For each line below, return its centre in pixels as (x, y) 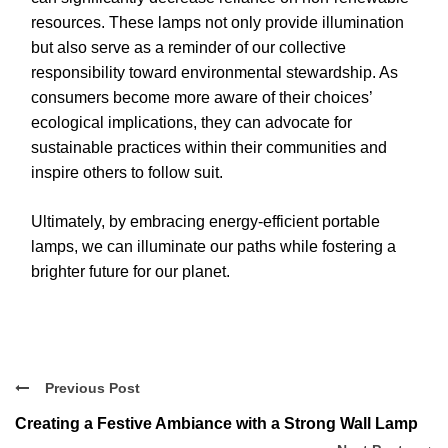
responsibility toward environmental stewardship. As (214, 73)
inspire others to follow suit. (127, 173)
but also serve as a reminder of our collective (188, 48)
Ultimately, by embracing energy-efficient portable (205, 222)
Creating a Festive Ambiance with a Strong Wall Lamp (216, 423)
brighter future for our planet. (130, 272)
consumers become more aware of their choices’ (201, 98)
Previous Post (92, 388)
